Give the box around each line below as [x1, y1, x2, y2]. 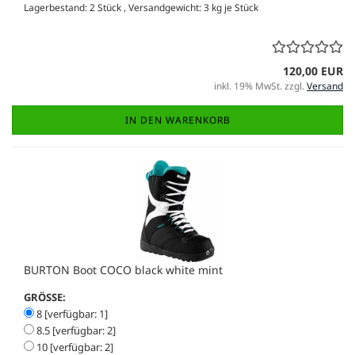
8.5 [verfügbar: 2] [34, 323, 116, 338]
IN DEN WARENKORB [124, 113, 231, 127]
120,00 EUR [283, 63, 343, 78]
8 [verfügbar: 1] [34, 306, 108, 321]
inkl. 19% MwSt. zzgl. [214, 78, 307, 93]
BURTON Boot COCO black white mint [24, 261, 223, 277]
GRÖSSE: [24, 289, 66, 304]
